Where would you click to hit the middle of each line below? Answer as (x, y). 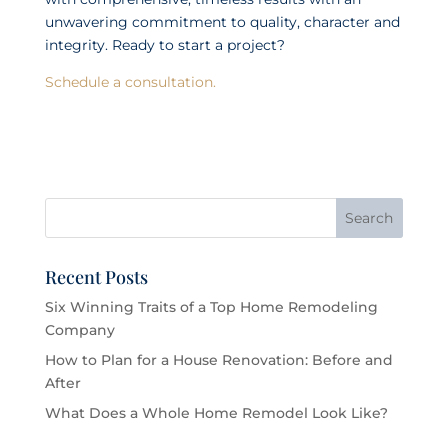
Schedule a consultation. (130, 81)
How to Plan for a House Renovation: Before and (218, 359)
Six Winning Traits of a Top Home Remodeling (211, 306)
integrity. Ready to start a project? (164, 44)
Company (79, 329)
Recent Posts (96, 276)
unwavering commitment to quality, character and (222, 21)
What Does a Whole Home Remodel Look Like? (216, 412)
